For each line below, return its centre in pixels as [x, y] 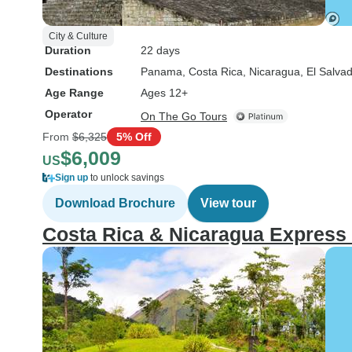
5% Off [134, 136]
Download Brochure [115, 203]
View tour [228, 203]
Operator [68, 114]
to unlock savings [126, 178]
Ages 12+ [164, 93]
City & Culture [78, 36]
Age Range [74, 93]
